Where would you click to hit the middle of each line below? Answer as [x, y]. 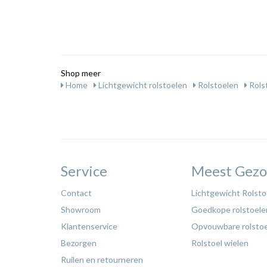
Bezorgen [79, 243]
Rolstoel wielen [220, 243]
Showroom [81, 209]
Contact [76, 193]
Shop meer [81, 73]
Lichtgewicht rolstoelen [142, 85]
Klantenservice [89, 226]
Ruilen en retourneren [102, 260]
